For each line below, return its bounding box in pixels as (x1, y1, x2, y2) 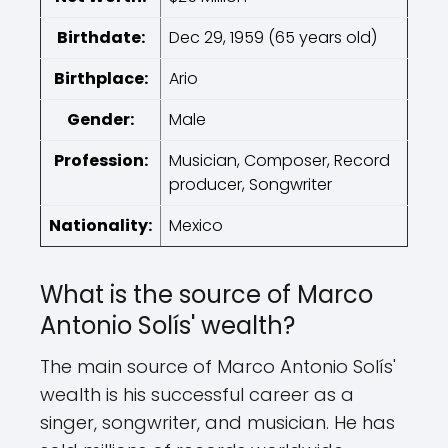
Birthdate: (56, 26, 145, 49)
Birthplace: (53, 67, 148, 90)
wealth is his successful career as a (40, 382, 354, 407)
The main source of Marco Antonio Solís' (40, 354, 396, 379)
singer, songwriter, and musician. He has (40, 410, 395, 435)
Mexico (169, 214, 223, 237)
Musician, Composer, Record (169, 149, 390, 172)
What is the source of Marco (40, 278, 373, 311)
